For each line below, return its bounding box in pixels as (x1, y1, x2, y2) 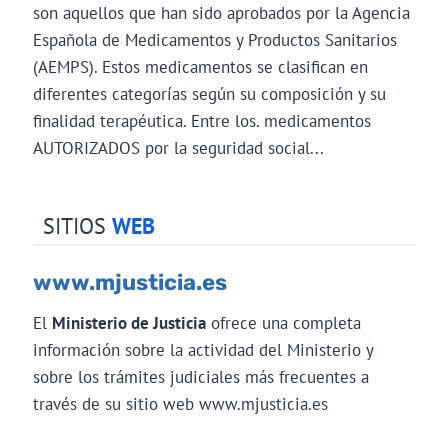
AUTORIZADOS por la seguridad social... (32, 136, 324, 159)
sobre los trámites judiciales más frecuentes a (32, 365, 369, 388)
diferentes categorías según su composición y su (32, 82, 386, 105)
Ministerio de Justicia (51, 311, 206, 334)
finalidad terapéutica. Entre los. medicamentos (32, 109, 371, 132)
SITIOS (42, 211, 112, 240)
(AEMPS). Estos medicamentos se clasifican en (32, 55, 368, 78)
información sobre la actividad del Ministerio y (32, 338, 373, 361)
